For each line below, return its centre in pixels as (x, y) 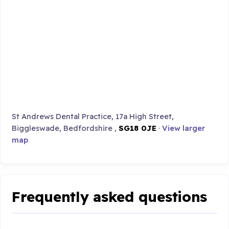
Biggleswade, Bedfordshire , (65, 128)
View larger (184, 128)
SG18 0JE (138, 128)
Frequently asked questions (110, 197)
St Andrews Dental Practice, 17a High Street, (93, 117)
